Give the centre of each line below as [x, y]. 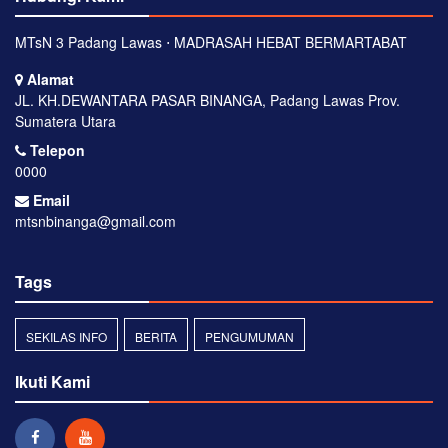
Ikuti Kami [52, 381]
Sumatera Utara [65, 120]
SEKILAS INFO [66, 336]
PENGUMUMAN [249, 336]
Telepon [55, 149]
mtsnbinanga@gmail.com [95, 220]
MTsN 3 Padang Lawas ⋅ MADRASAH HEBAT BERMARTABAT [211, 41]
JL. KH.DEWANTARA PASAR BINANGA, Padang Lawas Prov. [207, 99]
